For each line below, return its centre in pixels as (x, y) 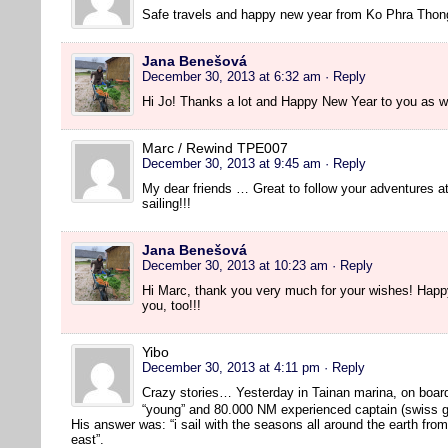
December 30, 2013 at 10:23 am (235, 265)
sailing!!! (166, 203)
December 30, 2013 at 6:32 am (231, 76)
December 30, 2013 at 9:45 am (231, 163)
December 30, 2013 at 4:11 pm (231, 367)
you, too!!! (171, 305)
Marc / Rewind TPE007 (215, 147)
